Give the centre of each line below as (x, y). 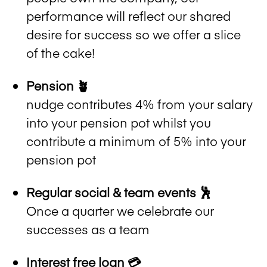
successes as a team (88, 229)
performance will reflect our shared (128, 15)
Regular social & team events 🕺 (119, 192)
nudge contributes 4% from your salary (139, 104)
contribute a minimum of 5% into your (136, 141)
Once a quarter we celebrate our (120, 210)
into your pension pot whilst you (119, 122)
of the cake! (60, 52)
